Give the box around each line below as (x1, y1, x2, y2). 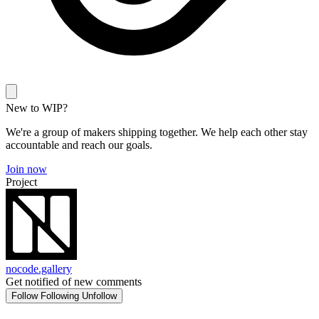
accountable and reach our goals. (6, 139, 152, 151)
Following (41, 291, 79, 301)
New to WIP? (6, 102, 68, 114)
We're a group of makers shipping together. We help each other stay (6, 126, 308, 138)
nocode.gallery (6, 263, 72, 275)
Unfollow (82, 291, 117, 301)
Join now (6, 163, 47, 175)
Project (6, 176, 37, 188)
